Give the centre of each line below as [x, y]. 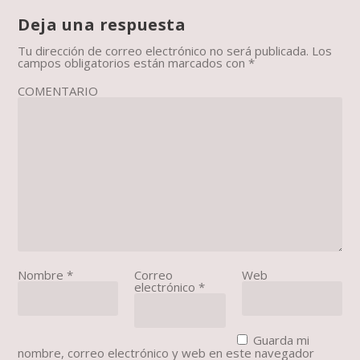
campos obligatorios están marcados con [133, 63]
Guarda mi [282, 340]
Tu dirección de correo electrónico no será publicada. [164, 51]
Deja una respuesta [102, 25]
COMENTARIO [58, 91]
